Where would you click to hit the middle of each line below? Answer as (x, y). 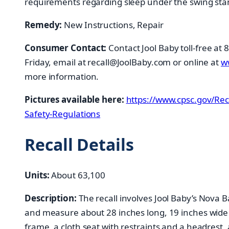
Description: (51, 198)
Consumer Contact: (66, 48)
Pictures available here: (75, 100)
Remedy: (43, 25)
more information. (62, 77)
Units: (37, 175)
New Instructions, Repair (113, 25)
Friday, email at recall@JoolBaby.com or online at (123, 62)
